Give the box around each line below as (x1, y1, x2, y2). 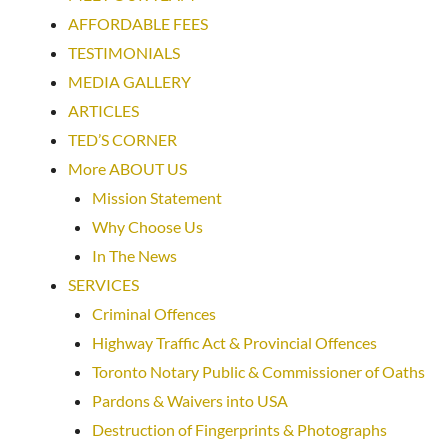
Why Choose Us (92, 217, 203, 236)
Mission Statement (92, 188, 222, 207)
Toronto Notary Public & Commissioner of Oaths (92, 362, 425, 381)
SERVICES (68, 275, 139, 294)
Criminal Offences (92, 304, 216, 323)
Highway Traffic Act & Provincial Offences (92, 333, 377, 352)
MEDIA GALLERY (68, 72, 191, 91)
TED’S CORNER (68, 130, 177, 149)
